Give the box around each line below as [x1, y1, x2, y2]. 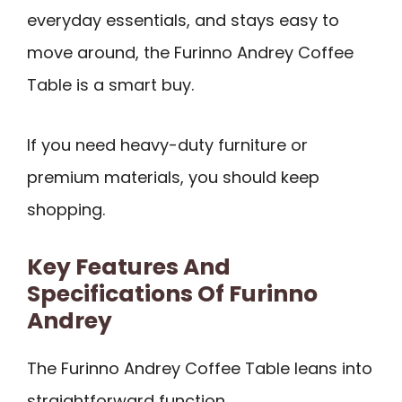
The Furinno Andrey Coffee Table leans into [27, 356, 372, 380]
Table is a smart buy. [27, 74, 194, 97]
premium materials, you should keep [27, 165, 319, 188]
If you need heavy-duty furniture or [27, 133, 308, 156]
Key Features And [27, 250, 231, 283]
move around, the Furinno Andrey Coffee [27, 41, 354, 65]
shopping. [27, 197, 105, 221]
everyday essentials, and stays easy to [27, 9, 339, 32]
